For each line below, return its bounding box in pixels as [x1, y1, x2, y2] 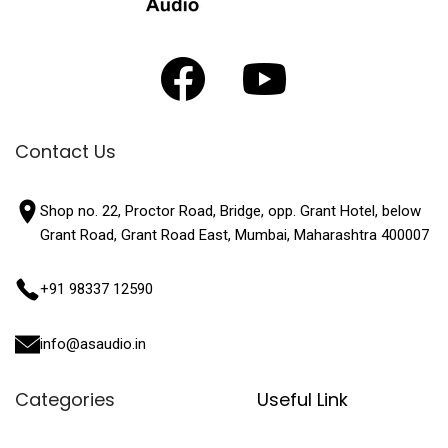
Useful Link [256, 386, 348, 412]
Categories [15, 386, 115, 412]
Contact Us [15, 138, 116, 164]
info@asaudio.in [40, 334, 146, 353]
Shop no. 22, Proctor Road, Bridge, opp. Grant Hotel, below [40, 201, 421, 220]
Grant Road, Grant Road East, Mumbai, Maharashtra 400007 [40, 225, 429, 244]
